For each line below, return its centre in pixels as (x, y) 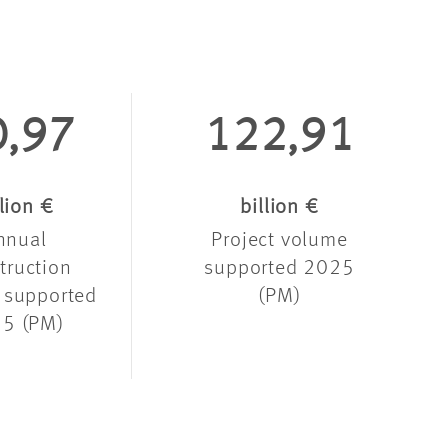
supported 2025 (279, 268)
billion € (279, 207)
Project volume (279, 240)
